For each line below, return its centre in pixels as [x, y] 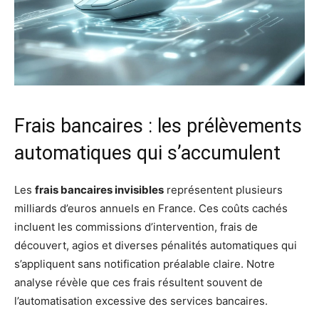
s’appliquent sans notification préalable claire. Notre [145, 264]
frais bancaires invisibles [99, 190]
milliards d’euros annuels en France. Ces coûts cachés [151, 209]
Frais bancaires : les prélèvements [158, 126]
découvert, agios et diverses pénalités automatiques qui [156, 246]
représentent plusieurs [223, 190]
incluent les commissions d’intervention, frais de [136, 227]
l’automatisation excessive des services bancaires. [141, 301]
